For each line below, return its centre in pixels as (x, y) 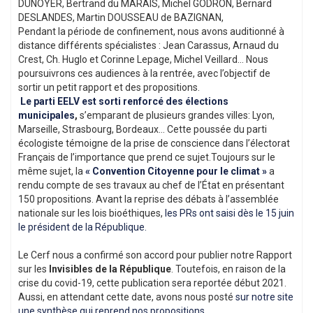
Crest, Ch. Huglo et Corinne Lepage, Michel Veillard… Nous (143, 60)
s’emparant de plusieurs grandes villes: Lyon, (176, 116)
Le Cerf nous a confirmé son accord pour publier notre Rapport (155, 255)
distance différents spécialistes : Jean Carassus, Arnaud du (148, 46)
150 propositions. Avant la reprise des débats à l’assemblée (148, 199)
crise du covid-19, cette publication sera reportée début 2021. (152, 283)
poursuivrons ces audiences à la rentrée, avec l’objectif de (144, 74)
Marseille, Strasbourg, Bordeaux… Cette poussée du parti (143, 130)
